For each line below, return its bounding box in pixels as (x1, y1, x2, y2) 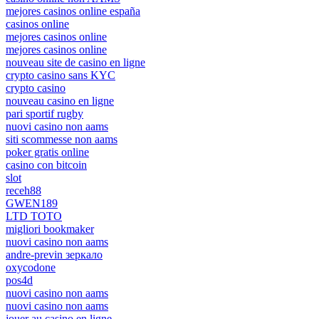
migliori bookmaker (6, 222, 94, 235)
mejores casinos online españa (6, 4, 140, 17)
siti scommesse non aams (6, 132, 117, 145)
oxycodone (6, 261, 56, 273)
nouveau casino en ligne (6, 94, 114, 107)
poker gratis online (6, 145, 89, 158)
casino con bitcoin (6, 158, 87, 171)
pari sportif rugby (6, 107, 83, 120)
